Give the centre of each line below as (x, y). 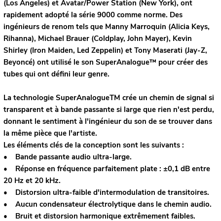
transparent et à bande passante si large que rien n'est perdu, (109, 110)
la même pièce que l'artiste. (50, 133)
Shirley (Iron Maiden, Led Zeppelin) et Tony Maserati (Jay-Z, (105, 51)
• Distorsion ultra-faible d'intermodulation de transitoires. (106, 193)
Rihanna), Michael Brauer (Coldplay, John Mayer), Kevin (97, 39)
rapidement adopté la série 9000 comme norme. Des (93, 15)
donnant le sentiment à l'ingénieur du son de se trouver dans (108, 122)
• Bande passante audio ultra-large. (67, 157)
